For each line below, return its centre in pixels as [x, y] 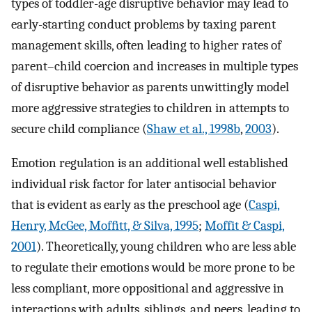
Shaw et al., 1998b [194, 128]
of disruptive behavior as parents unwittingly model [150, 87]
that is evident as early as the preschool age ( [130, 204]
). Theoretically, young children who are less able [166, 246]
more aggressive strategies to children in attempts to [150, 108]
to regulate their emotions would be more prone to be [153, 267]
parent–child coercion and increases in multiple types [155, 66]
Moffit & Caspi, [245, 225]
